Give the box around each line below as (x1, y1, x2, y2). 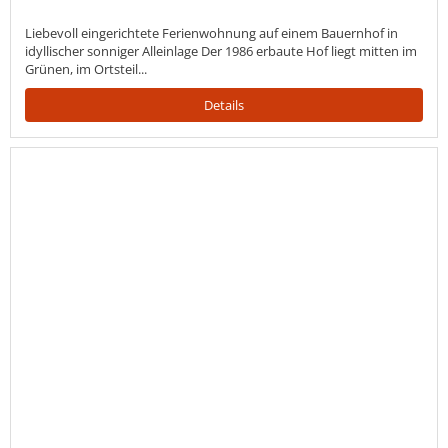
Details (204, 95, 244, 114)
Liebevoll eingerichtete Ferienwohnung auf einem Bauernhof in (25, 23, 398, 42)
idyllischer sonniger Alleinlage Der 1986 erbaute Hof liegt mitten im (25, 41, 417, 60)
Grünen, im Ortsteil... (25, 59, 147, 78)
